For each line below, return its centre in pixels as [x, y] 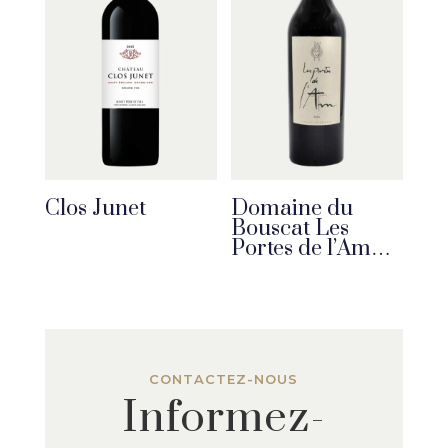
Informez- [223, 418]
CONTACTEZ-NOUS [224, 379]
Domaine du [292, 208]
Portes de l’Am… [311, 248]
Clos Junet [95, 208]
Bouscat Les [290, 228]
